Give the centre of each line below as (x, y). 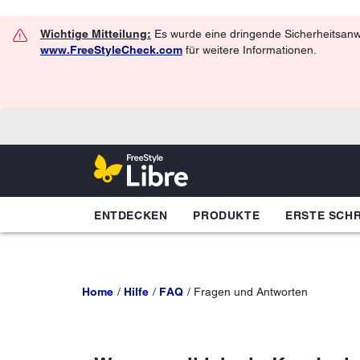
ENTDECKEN (131, 215)
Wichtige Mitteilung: (96, 34)
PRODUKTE (227, 215)
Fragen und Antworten (250, 291)
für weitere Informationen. (250, 50)
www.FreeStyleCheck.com (111, 50)
